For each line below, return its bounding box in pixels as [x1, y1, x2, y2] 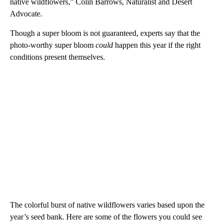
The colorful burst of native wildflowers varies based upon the [10, 201, 205, 210]
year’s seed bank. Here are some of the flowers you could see [10, 213, 202, 222]
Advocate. [10, 9, 44, 18]
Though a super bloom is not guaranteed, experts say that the [10, 29, 200, 38]
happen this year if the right [115, 41, 201, 50]
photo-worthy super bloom [10, 41, 96, 50]
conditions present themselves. [10, 53, 107, 62]
